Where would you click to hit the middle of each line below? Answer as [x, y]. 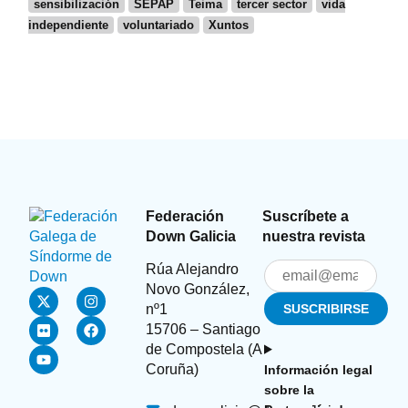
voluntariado [159, 25]
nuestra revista [313, 236]
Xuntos [229, 25]
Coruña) [173, 370]
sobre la [289, 389]
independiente [69, 25]
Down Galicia [191, 236]
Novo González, [198, 290]
